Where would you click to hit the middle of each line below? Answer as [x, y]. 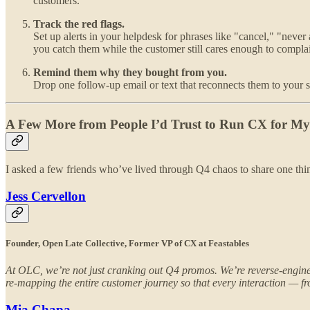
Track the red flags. [79, 24]
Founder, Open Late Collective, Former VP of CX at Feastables [127, 244]
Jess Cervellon [46, 197]
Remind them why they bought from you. [130, 72]
